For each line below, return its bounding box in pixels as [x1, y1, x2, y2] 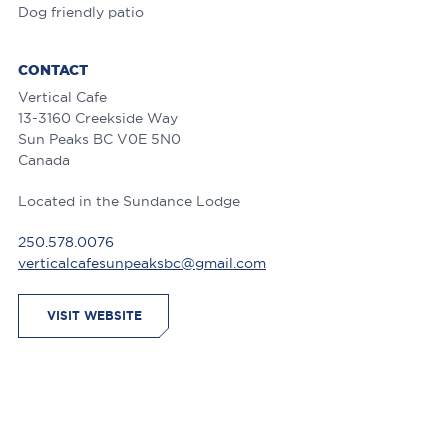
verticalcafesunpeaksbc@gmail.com [18, 255, 266, 272]
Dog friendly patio [18, 4, 144, 21]
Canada [18, 152, 70, 169]
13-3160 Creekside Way [18, 110, 178, 127]
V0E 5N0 [117, 131, 181, 148]
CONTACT [18, 62, 88, 79]
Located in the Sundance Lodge [18, 193, 240, 210]
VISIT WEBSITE [47, 309, 142, 323]
